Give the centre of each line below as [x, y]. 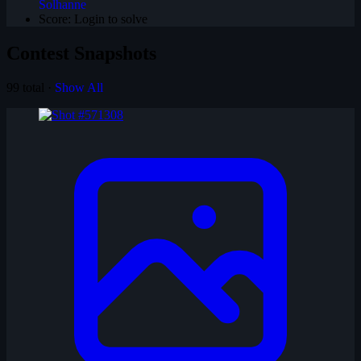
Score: [55, 19]
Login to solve [111, 19]
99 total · [31, 87]
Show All [79, 87]
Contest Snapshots [81, 53]
